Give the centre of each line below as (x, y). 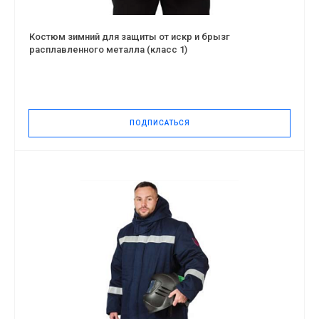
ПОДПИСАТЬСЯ (159, 122)
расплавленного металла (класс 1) (108, 49)
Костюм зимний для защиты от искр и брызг (130, 36)
